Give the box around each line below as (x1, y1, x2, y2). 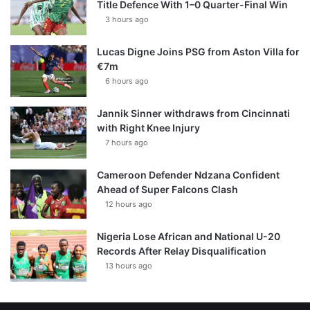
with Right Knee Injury (97, 122, 200, 134)
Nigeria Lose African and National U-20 (97, 230, 280, 243)
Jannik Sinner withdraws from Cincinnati (97, 107, 290, 120)
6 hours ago (105, 76, 149, 86)
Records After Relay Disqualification (97, 245, 266, 257)
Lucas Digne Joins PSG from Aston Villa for (97, 46, 300, 58)
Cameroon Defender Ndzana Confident (97, 169, 280, 181)
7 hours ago (105, 138, 148, 148)
